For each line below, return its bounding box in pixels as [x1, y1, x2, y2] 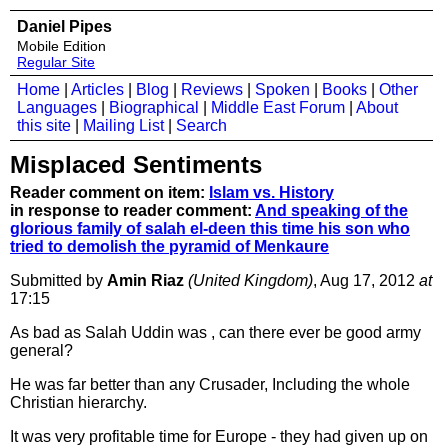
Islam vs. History [209, 184, 334, 201]
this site [17, 117, 71, 134]
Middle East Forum [211, 99, 345, 116]
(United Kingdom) [188, 272, 313, 289]
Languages [17, 99, 97, 116]
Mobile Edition [17, 38, 106, 54]
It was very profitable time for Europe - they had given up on [10, 428, 428, 445]
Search [176, 117, 227, 134]
